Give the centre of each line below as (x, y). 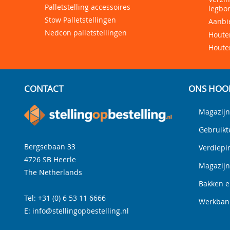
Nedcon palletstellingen (86, 32)
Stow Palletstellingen (80, 20)
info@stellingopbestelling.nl (81, 211)
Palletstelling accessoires (88, 7)
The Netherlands (53, 172)
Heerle (65, 160)
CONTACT (44, 88)
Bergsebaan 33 (50, 147)
